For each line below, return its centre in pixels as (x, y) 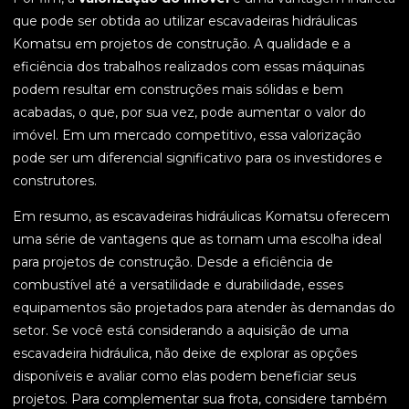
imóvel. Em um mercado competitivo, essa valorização (187, 136)
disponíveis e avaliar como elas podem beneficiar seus (184, 377)
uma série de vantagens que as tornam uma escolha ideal (197, 240)
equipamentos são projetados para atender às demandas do (204, 308)
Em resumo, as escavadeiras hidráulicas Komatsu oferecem (201, 217)
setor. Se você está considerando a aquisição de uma (181, 331)
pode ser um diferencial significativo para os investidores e (198, 158)
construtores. (55, 181)
